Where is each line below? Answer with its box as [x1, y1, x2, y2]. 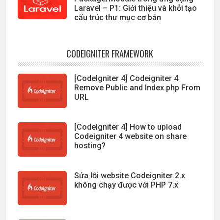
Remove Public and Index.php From [74, 83, 200, 93]
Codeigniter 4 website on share [74, 132, 187, 141]
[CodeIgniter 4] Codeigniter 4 [74, 74, 178, 83]
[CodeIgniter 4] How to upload [74, 122, 182, 132]
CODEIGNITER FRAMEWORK [66, 47, 154, 60]
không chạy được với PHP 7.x [74, 180, 178, 190]
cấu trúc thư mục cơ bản [74, 13, 161, 23]
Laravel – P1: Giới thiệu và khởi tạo [74, 3, 197, 13]
